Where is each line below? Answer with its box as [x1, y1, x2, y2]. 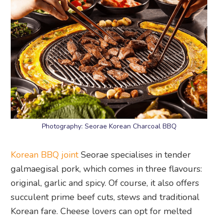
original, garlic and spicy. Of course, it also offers [11, 177, 200, 189]
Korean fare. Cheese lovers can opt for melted [11, 205, 193, 217]
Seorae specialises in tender [78, 148, 191, 161]
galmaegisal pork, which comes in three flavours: [11, 163, 202, 175]
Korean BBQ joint [11, 148, 79, 161]
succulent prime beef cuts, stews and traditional [11, 191, 200, 203]
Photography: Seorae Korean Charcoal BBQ [41, 121, 177, 131]
